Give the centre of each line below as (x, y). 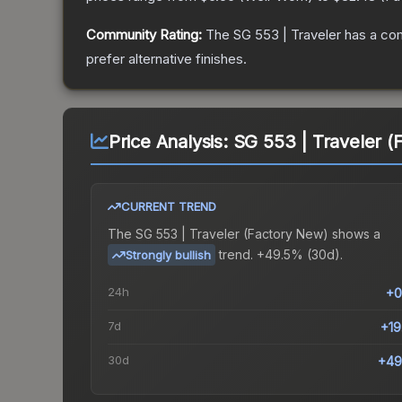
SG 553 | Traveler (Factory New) (232, 234)
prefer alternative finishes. (166, 59)
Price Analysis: (170, 142)
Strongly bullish (168, 255)
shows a (354, 234)
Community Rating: (144, 35)
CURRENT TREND (169, 207)
